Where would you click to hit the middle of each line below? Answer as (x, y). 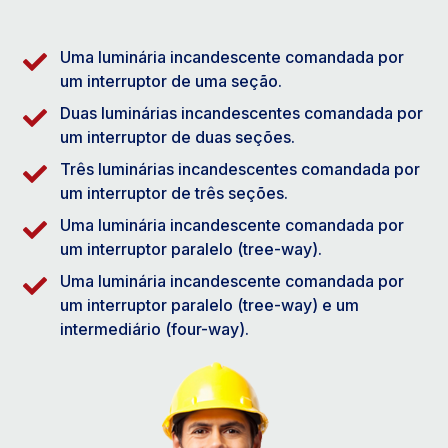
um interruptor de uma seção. (171, 80)
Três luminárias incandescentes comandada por (240, 168)
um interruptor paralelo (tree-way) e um (209, 304)
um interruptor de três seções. (174, 192)
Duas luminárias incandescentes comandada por (241, 112)
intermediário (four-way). (154, 328)
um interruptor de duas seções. (177, 136)
